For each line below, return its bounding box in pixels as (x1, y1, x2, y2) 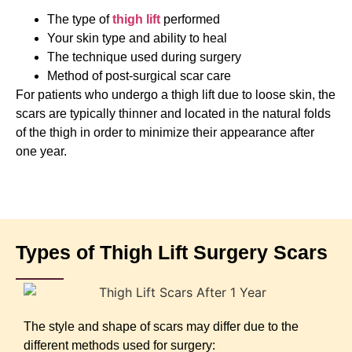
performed (160, 13, 220, 27)
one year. (16, 145, 67, 159)
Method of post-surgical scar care (47, 69, 231, 83)
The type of (47, 13, 112, 27)
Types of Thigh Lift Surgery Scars (16, 241, 328, 264)
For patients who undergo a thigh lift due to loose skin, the (16, 88, 335, 102)
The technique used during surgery (47, 50, 241, 64)
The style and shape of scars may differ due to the (24, 319, 299, 333)
